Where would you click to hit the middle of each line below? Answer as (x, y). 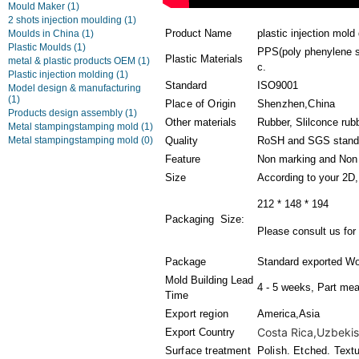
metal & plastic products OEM (73, 61)
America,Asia (288, 314)
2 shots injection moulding (66, 20)
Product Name (198, 33)
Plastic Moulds (41, 47)
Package (186, 262)
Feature (183, 159)
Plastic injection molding (62, 75)
